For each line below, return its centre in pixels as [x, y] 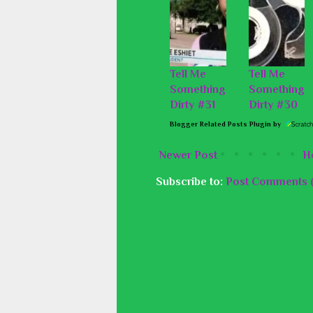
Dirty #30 [273, 105]
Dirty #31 [192, 105]
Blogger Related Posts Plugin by [226, 124]
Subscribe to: [191, 182]
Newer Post [188, 155]
